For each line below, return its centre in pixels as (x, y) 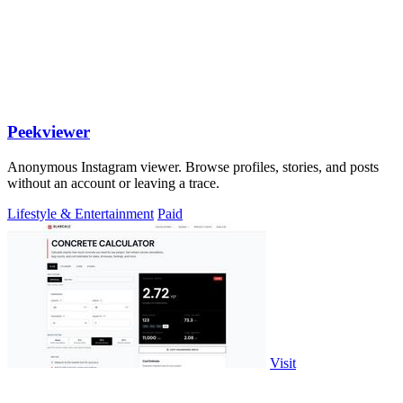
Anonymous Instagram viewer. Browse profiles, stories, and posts (193, 166)
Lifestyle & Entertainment (81, 213)
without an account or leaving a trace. (113, 183)
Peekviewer (49, 131)
